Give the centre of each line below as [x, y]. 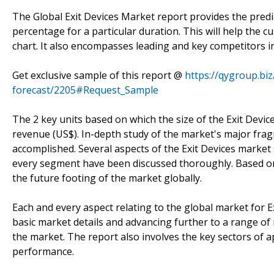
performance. [43, 251]
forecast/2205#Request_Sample [85, 90]
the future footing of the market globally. [107, 178]
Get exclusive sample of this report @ [98, 75]
